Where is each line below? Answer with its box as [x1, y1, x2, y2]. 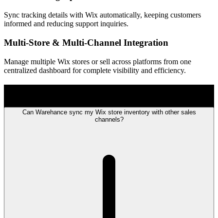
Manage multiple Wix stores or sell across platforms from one [4, 57, 191, 66]
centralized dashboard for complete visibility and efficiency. [4, 66, 186, 74]
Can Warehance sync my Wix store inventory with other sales [22, 109, 196, 116]
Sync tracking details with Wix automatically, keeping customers [4, 11, 201, 19]
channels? [94, 116, 124, 124]
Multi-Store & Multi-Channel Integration [4, 37, 168, 48]
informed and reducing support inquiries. [4, 19, 128, 28]
